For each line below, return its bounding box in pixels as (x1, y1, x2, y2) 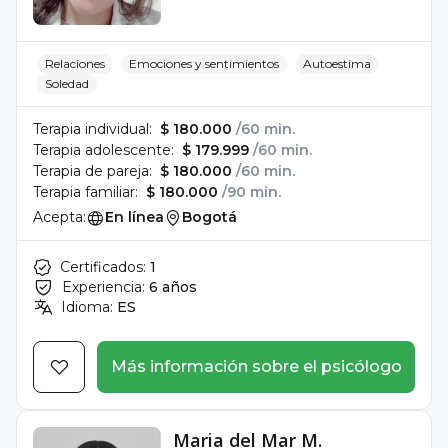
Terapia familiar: (33, 183, 138, 201)
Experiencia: (62, 278, 145, 296)
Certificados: (60, 258, 146, 276)
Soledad (45, 76, 89, 91)
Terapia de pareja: (33, 162, 152, 180)
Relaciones (45, 56, 105, 71)
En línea (105, 208, 164, 226)
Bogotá (182, 208, 237, 226)
